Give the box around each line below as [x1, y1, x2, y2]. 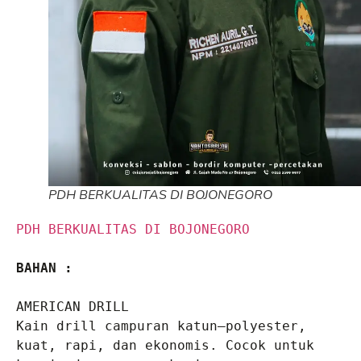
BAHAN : [16, 260, 73, 276]
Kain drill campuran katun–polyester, [16, 318, 306, 334]
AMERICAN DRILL [16, 299, 129, 315]
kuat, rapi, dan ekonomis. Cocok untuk [16, 338, 314, 354]
